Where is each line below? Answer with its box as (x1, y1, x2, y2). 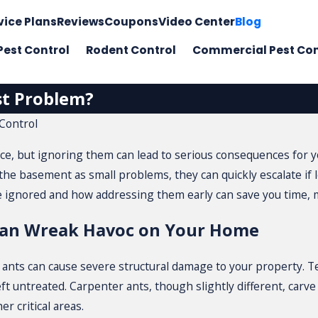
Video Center (158, 13, 235, 29)
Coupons (104, 13, 158, 29)
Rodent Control (86, 43, 177, 58)
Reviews (56, 13, 104, 29)
